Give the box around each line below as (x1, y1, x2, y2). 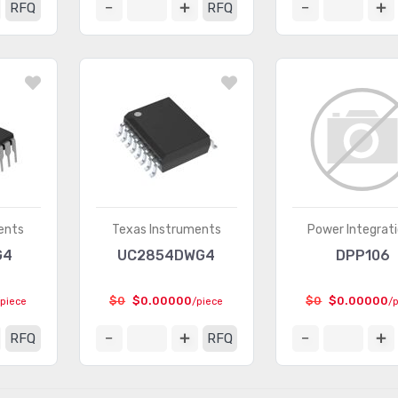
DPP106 (335, 247, 390, 264)
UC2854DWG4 (117, 247, 216, 264)
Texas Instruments (111, 222, 221, 237)
